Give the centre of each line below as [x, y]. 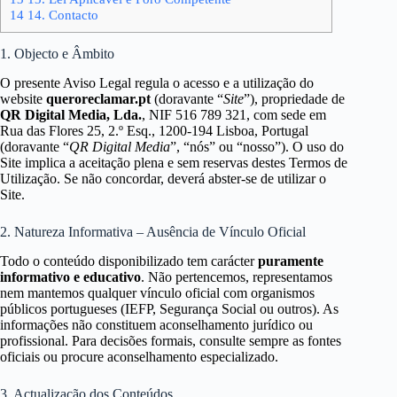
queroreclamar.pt [98, 98]
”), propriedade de [294, 98]
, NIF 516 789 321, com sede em [234, 114]
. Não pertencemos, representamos [237, 276]
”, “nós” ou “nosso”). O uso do [257, 146]
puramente [291, 261]
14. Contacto [61, 15]
